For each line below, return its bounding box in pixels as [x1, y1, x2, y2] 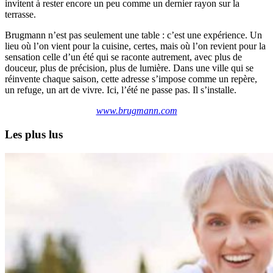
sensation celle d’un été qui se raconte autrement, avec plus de [5, 52, 242, 63]
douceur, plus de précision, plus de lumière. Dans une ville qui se [5, 63, 253, 74]
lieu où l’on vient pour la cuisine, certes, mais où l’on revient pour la [5, 41, 266, 52]
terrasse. [5, 9, 36, 20]
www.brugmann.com [96, 105, 177, 116]
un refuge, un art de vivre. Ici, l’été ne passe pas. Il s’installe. [5, 85, 236, 96]
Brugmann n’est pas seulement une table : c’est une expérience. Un [5, 30, 262, 41]
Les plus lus [5, 127, 63, 141]
